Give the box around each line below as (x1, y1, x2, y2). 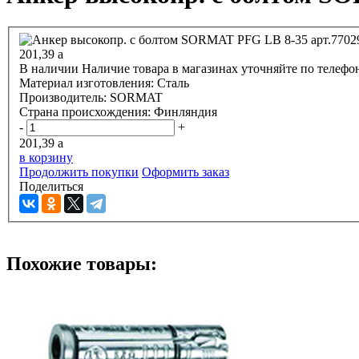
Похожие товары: (6, 252, 157, 274)
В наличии (19, 62, 79, 76)
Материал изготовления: (19, 76, 157, 91)
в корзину (19, 151, 73, 165)
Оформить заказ (142, 165, 229, 179)
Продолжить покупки (19, 165, 139, 179)
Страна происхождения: (19, 105, 154, 119)
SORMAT (110, 91, 163, 105)
